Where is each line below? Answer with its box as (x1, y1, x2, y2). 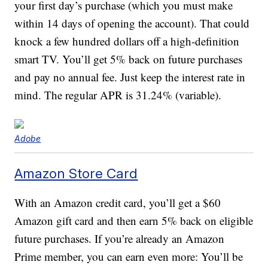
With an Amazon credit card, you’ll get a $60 (14, 195, 221, 211)
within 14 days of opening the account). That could (14, 16, 250, 31)
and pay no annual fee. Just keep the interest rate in (14, 69, 246, 85)
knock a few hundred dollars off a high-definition (14, 33, 240, 49)
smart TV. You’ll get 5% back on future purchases (14, 51, 243, 67)
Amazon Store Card (14, 165, 138, 182)
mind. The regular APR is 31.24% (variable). (14, 87, 222, 103)
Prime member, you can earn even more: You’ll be (14, 249, 243, 264)
